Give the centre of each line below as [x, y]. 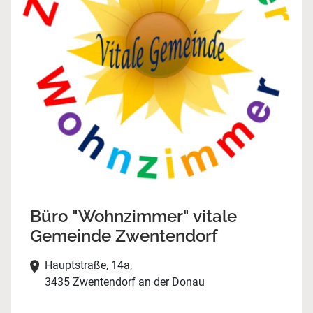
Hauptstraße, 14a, [88, 265]
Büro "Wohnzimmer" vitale [133, 217]
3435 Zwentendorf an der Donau [124, 282]
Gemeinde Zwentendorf [124, 236]
